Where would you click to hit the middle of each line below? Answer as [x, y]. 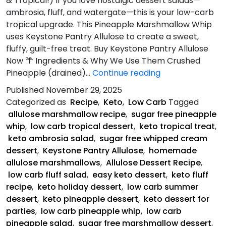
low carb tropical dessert [82, 126]
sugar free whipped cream [153, 138]
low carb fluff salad [47, 175]
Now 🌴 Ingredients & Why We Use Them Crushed [103, 61]
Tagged [184, 102]
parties [21, 211]
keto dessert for [177, 199]
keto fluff [190, 175]
